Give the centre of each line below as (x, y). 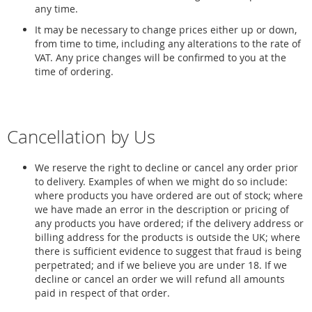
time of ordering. (74, 71)
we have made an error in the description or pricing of (162, 209)
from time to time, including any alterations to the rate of (168, 44)
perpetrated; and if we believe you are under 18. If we (161, 265)
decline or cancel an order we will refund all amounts (160, 279)
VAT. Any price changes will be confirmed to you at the (161, 57)
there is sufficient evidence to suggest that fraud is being (168, 251)
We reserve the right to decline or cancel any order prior (166, 167)
